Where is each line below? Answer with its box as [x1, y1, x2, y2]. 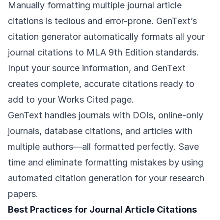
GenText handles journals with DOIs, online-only [8, 110, 203, 121]
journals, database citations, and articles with [8, 126, 192, 137]
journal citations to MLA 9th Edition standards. [8, 47, 199, 58]
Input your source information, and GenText [8, 63, 186, 74]
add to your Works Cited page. [8, 94, 134, 105]
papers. [8, 189, 38, 199]
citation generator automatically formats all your [8, 31, 205, 42]
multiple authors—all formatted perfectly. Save [8, 141, 199, 152]
